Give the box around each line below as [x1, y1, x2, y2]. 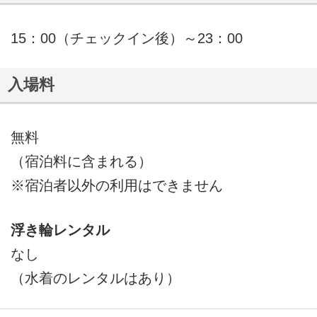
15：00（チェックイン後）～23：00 [10, 30, 243, 46]
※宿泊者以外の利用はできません [10, 177, 223, 193]
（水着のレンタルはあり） [10, 270, 180, 287]
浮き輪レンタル [10, 222, 110, 238]
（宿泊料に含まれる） [10, 153, 152, 169]
